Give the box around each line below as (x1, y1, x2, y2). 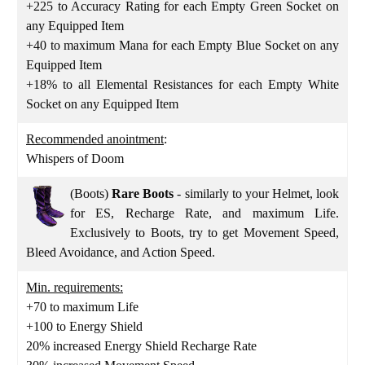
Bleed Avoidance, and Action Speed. (26, 244, 218, 259)
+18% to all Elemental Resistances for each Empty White (26, 77, 339, 91)
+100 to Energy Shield (26, 319, 143, 333)
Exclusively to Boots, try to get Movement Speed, (70, 225, 339, 240)
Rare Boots (112, 186, 174, 200)
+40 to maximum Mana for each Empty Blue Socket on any (26, 37, 339, 52)
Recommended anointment (26, 131, 164, 146)
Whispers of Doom (26, 151, 124, 165)
